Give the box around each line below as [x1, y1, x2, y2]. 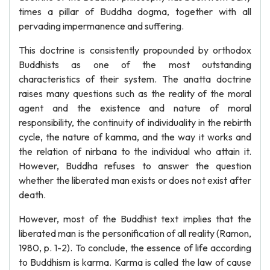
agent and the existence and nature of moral [19, 102, 251, 114]
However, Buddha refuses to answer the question [19, 160, 251, 172]
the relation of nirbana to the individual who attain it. [19, 145, 251, 157]
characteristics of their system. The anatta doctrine [19, 73, 251, 85]
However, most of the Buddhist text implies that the [19, 213, 251, 225]
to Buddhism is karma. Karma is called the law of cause [19, 256, 251, 268]
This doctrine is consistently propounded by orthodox [19, 44, 251, 56]
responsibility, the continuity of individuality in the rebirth [19, 116, 251, 128]
